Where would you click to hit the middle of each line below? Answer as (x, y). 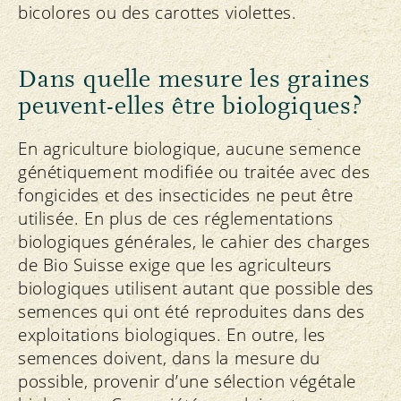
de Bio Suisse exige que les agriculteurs (175, 265)
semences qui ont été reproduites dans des (192, 312)
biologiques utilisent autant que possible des (196, 289)
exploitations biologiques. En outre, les (172, 335)
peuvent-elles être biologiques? (190, 107)
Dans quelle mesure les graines (194, 80)
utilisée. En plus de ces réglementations (176, 219)
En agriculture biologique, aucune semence (190, 149)
